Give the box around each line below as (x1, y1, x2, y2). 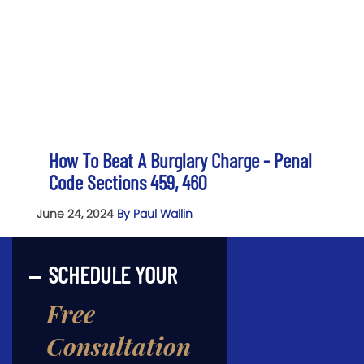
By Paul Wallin (117, 206, 193, 223)
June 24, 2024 (37, 206, 117, 223)
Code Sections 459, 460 (49, 170, 206, 195)
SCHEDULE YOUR (48, 260, 177, 289)
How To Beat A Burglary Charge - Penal (49, 148, 312, 173)
